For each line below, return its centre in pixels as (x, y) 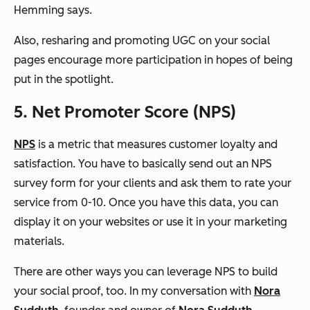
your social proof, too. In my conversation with (134, 291)
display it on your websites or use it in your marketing (151, 221)
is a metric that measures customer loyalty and (156, 144)
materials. (39, 241)
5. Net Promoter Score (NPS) (125, 111)
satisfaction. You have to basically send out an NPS (143, 163)
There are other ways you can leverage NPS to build (146, 271)
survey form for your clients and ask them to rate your (153, 183)
